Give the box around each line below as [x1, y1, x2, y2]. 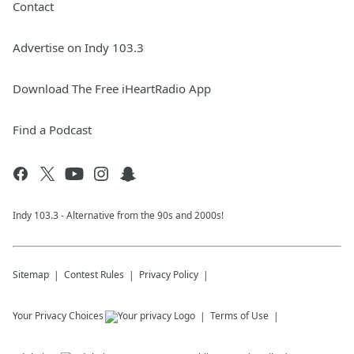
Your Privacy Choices [13, 309, 104, 323]
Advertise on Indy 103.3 [13, 40, 144, 56]
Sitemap [13, 268, 49, 282]
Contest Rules [64, 268, 124, 282]
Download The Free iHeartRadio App [13, 81, 211, 97]
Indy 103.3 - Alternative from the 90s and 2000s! [13, 209, 224, 223]
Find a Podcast [13, 122, 92, 138]
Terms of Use [210, 309, 269, 323]
